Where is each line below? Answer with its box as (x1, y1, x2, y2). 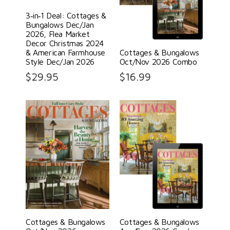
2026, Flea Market (26, 29, 90, 39)
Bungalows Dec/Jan (26, 20, 94, 30)
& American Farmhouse (26, 48, 105, 57)
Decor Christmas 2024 (26, 39, 104, 48)
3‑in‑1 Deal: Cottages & (26, 11, 106, 21)
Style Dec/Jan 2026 (26, 57, 94, 67)
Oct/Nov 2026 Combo (119, 57, 197, 67)
